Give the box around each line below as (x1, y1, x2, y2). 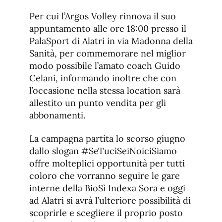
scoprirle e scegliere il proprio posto (29, 207, 183, 219)
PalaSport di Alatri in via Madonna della (29, 35, 193, 47)
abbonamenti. (29, 110, 85, 121)
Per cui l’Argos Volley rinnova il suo (29, 10, 176, 22)
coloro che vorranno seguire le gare (29, 170, 180, 182)
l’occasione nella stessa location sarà (29, 85, 180, 97)
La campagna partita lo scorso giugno (29, 133, 185, 145)
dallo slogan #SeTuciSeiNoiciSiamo (29, 145, 177, 157)
